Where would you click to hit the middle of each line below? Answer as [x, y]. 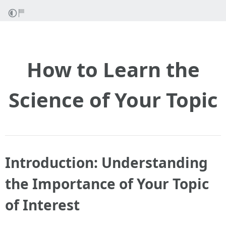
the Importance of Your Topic [107, 184]
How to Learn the [113, 69]
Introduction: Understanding [106, 162]
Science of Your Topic [113, 100]
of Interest [42, 205]
